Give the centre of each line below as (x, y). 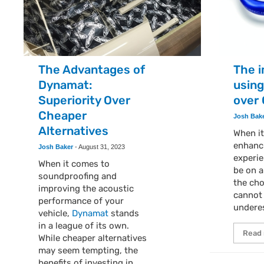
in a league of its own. (84, 225)
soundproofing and (78, 176)
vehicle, (55, 213)
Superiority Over (85, 100)
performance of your (81, 201)
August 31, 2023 (102, 146)
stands (124, 213)
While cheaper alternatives (93, 238)
